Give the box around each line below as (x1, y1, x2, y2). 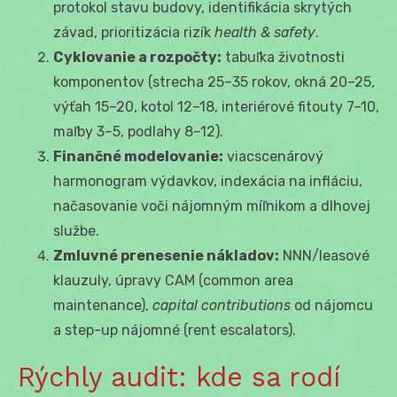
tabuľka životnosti (222, 48, 345, 66)
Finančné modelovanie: (53, 147, 223, 165)
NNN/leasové (279, 246, 370, 264)
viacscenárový (223, 147, 323, 165)
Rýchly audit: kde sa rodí (18, 361, 340, 393)
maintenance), (53, 296, 152, 314)
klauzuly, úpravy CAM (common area (53, 271, 293, 289)
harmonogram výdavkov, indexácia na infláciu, (53, 172, 362, 190)
